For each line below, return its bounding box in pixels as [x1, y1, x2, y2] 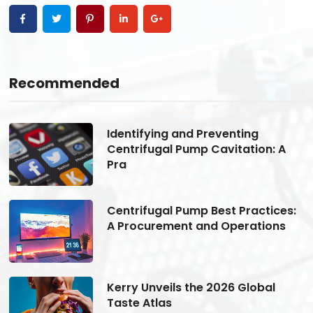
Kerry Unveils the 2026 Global [106, 279, 275, 296]
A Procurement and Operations [106, 217, 286, 234]
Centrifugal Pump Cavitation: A [106, 140, 286, 157]
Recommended [8, 73, 119, 93]
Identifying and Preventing [106, 125, 259, 142]
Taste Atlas [106, 294, 172, 311]
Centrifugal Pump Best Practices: [106, 202, 296, 219]
